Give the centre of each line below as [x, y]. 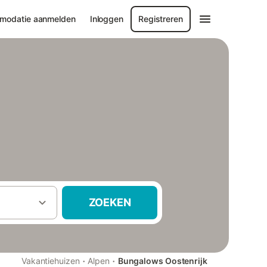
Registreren [161, 19]
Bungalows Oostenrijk [162, 261]
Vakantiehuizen [50, 261]
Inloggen [106, 19]
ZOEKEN [110, 202]
